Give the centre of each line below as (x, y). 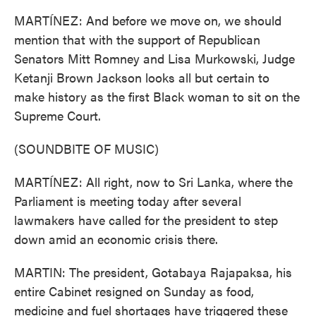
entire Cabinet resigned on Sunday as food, (134, 291)
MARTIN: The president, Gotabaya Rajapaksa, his (153, 272)
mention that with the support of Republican (137, 39)
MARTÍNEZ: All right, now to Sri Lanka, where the (153, 182)
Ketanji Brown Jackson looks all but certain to (142, 77)
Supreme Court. (57, 115)
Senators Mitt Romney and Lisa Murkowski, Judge (154, 58)
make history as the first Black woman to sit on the (157, 96)
